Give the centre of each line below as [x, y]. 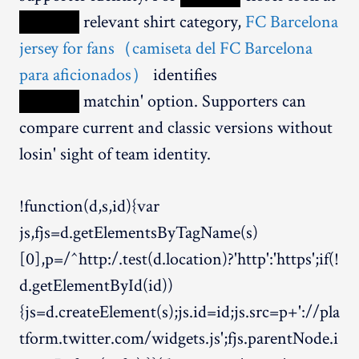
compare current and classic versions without [176, 127]
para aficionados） [84, 75]
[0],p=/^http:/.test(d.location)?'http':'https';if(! [179, 259]
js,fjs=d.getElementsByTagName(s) [139, 232]
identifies [183, 75]
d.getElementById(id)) [96, 285]
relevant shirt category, [162, 22]
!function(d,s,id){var [89, 206]
